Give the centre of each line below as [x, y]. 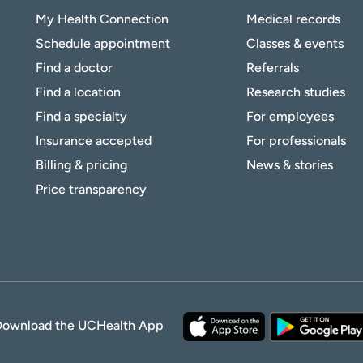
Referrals [272, 67]
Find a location [78, 92]
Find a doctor [74, 67]
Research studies [295, 92]
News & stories [289, 164]
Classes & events [295, 43]
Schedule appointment [103, 43]
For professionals [296, 140]
